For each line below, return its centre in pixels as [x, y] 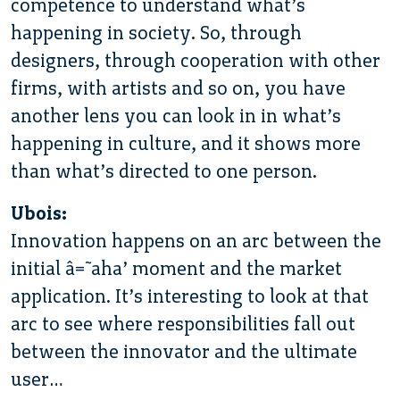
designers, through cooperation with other [196, 60]
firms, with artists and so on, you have [178, 87]
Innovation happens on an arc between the [196, 240]
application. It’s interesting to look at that [190, 296]
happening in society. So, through [156, 32]
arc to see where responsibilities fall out [183, 323]
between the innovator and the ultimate [184, 351]
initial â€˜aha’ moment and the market [176, 268]
